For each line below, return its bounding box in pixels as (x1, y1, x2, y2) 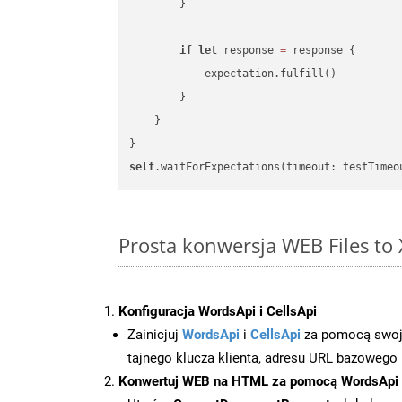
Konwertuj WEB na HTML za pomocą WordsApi (118, 372, 398, 389)
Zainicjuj (127, 326, 182, 343)
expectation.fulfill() (129, 67, 337, 81)
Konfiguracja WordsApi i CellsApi (118, 302, 317, 319)
